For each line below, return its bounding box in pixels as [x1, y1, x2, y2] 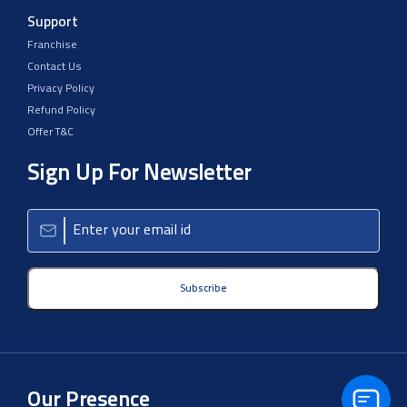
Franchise [27, 40, 77, 52]
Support [27, 15, 78, 31]
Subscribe [180, 283, 227, 295]
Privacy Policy [27, 84, 94, 95]
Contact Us [27, 62, 82, 74]
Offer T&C [27, 127, 74, 139]
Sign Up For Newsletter [27, 163, 252, 186]
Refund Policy [27, 105, 95, 117]
